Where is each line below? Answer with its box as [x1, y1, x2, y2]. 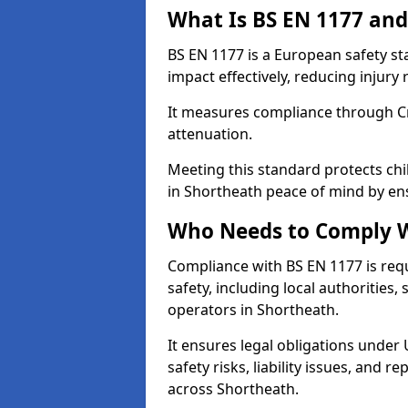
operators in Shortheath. [168, 300, 339, 320]
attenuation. [168, 124, 252, 144]
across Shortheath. [168, 379, 299, 399]
